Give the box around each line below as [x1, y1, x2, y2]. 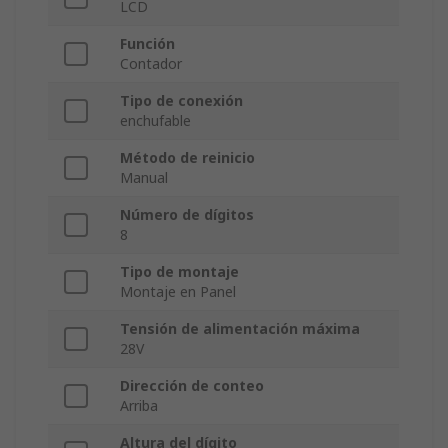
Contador [120, 54, 182, 74]
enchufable [120, 111, 191, 131]
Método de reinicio [120, 148, 255, 168]
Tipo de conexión [120, 91, 243, 111]
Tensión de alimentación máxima [120, 319, 360, 339]
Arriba [120, 396, 158, 416]
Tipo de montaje [120, 262, 239, 282]
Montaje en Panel [120, 282, 236, 302]
